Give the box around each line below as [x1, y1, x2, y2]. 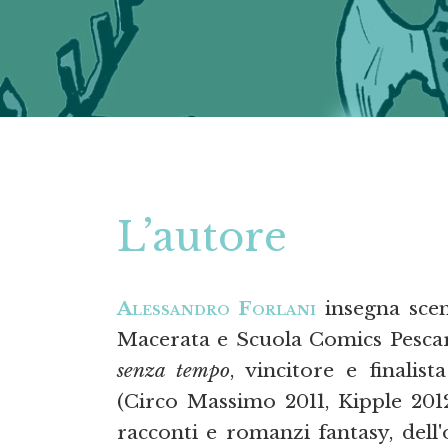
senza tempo [117, 358, 230, 383]
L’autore [117, 211, 287, 262]
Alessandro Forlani [117, 296, 316, 321]
